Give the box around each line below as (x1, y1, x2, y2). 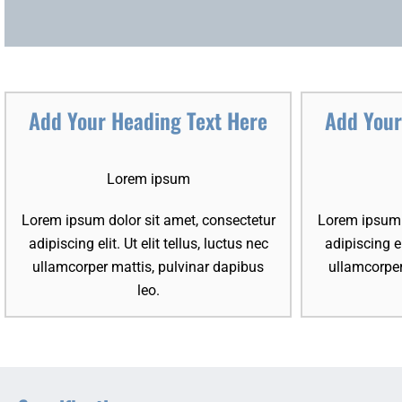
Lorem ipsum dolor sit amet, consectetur (21, 211, 275, 229)
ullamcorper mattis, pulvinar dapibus (32, 258, 264, 275)
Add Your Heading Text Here (29, 104, 267, 136)
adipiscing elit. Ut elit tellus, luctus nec (28, 234, 268, 252)
